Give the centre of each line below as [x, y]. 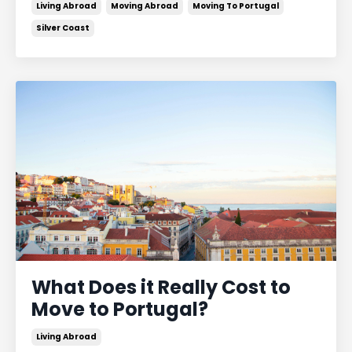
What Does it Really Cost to [161, 287]
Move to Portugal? [120, 309]
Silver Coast [63, 27]
